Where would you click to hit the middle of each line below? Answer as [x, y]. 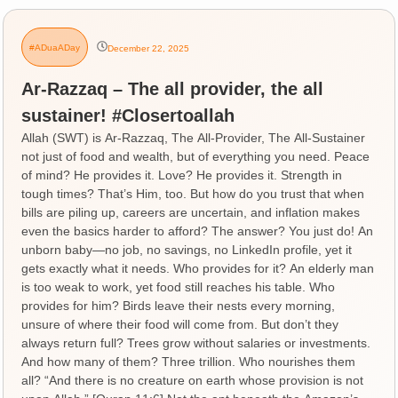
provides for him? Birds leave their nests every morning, [179, 305]
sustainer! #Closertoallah [128, 115]
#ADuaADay [55, 48]
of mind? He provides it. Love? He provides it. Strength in [182, 175]
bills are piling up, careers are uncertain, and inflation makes [191, 212]
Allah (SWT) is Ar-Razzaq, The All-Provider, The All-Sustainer [194, 137]
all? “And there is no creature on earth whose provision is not [193, 380]
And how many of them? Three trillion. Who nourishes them [189, 361]
